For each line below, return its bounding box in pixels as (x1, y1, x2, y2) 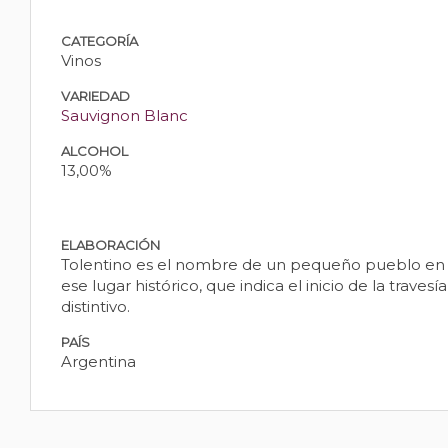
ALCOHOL (61, 143, 128, 160)
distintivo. (61, 297, 130, 317)
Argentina (61, 352, 136, 372)
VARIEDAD (61, 88, 130, 105)
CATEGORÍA (61, 33, 138, 50)
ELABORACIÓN (61, 237, 160, 254)
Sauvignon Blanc (61, 106, 188, 126)
